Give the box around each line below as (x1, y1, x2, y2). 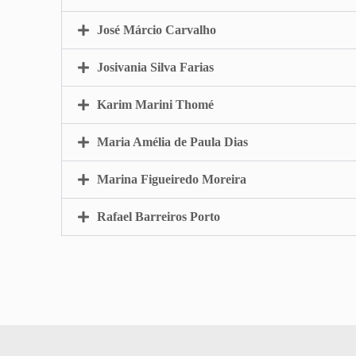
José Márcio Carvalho (97, 22, 217, 37)
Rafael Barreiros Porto (97, 209, 221, 223)
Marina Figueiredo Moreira (97, 172, 247, 186)
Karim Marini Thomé (97, 97, 215, 111)
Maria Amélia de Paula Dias (97, 134, 249, 149)
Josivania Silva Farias (97, 60, 215, 74)
